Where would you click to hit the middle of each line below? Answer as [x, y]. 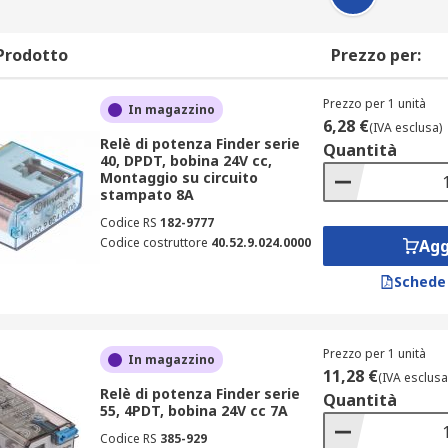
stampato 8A [146, 194]
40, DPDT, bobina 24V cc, [185, 160]
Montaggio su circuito [178, 177]
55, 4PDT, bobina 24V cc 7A [193, 410]
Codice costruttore [153, 242]
